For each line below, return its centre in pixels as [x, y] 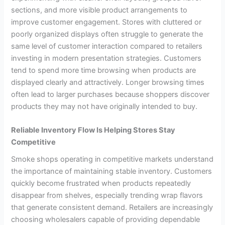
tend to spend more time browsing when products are [104, 70]
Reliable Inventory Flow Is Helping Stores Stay [93, 130]
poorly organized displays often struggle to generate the [107, 34]
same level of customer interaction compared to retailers [107, 46]
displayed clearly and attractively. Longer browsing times [108, 82]
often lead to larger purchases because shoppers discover [110, 94]
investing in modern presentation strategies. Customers [106, 58]
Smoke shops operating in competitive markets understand [113, 159]
